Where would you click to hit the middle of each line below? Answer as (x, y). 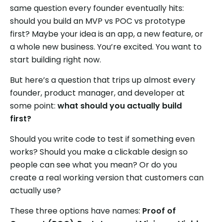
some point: (34, 106)
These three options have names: (76, 211)
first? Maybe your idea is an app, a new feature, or (107, 34)
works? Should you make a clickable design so (99, 152)
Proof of (159, 211)
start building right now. (55, 59)
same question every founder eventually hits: (97, 8)
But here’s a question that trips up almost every (103, 80)
